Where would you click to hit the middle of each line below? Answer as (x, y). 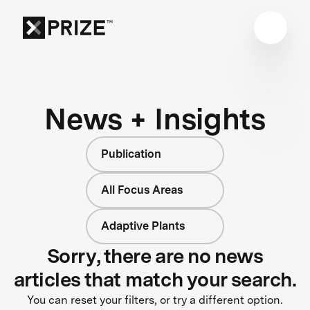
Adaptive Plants (143, 226)
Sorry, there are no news (155, 256)
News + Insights (155, 118)
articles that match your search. (155, 279)
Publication (131, 154)
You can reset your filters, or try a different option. (155, 300)
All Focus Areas (142, 190)
